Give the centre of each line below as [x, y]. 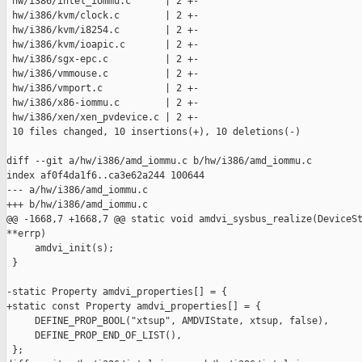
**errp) [26, 234]
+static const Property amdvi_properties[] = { [134, 307]
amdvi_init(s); [60, 248]
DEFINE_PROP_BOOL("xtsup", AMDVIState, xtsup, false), [168, 321]
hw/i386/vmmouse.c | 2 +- [103, 74]
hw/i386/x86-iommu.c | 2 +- [103, 103]
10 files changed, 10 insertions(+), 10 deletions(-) [154, 132]
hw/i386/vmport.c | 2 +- [103, 88]
